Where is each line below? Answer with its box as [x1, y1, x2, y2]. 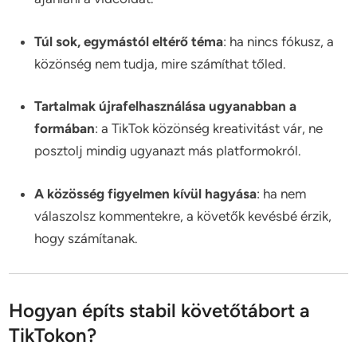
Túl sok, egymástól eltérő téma [34, 33, 224, 49]
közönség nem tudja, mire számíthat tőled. [34, 55, 287, 72]
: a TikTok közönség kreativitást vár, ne [95, 120, 324, 136]
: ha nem [257, 185, 307, 202]
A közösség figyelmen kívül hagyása [34, 185, 257, 202]
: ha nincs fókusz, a [223, 33, 335, 49]
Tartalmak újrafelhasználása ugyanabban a [34, 98, 297, 114]
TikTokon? [9, 323, 97, 347]
